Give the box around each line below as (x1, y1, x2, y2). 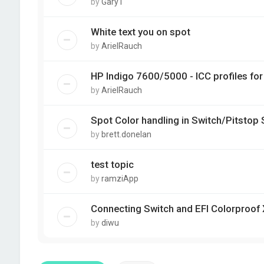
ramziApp (101, 174, 138, 183)
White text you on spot (90, 26, 190, 38)
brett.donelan (101, 130, 151, 139)
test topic (90, 159, 134, 170)
